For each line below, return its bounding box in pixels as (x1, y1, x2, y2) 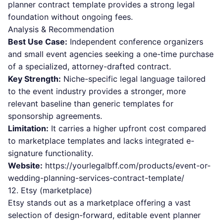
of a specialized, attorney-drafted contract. (8, 61, 171, 71)
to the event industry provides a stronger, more (8, 86, 186, 96)
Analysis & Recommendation (8, 24, 114, 34)
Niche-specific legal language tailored (61, 74, 206, 84)
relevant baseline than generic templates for (8, 99, 173, 109)
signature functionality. (8, 148, 93, 158)
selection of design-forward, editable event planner (8, 210, 201, 220)
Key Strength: (8, 74, 61, 84)
